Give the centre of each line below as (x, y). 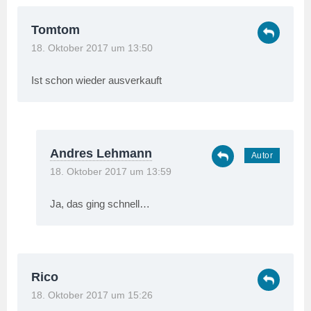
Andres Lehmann (101, 154)
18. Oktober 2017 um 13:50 (92, 49)
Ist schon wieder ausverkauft (96, 81)
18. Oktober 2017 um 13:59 (111, 172)
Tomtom (56, 30)
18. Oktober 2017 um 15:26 (92, 296)
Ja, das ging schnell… (100, 204)
